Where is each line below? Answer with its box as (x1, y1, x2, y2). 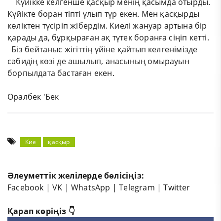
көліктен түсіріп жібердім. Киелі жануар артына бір (7, 20, 207, 31)
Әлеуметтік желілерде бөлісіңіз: (7, 170, 144, 181)
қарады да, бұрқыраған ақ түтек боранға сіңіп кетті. (7, 32, 209, 43)
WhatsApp (71, 182, 110, 193)
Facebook (7, 182, 44, 193)
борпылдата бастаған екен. (7, 67, 114, 78)
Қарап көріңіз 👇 (7, 205, 75, 217)
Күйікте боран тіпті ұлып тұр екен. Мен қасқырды (7, 8, 200, 19)
